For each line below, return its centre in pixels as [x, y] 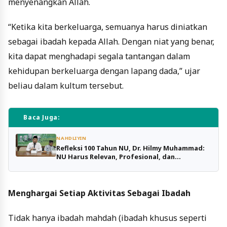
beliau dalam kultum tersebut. [66, 85]
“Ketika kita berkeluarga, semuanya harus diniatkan [108, 27]
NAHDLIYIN [71, 138]
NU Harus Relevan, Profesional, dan [116, 157]
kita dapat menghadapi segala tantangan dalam [99, 56]
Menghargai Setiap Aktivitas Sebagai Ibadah [99, 193]
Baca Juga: [42, 117]
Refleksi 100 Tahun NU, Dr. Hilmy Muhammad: [131, 148]
